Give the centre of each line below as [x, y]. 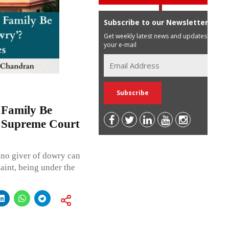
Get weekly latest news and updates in [159, 36]
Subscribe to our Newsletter [156, 22]
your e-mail [120, 44]
